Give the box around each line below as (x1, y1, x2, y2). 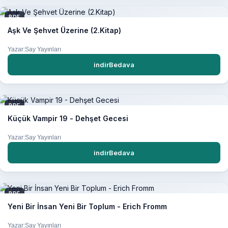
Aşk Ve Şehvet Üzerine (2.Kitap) (8, 25, 121, 35)
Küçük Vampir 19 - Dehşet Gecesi (8, 113, 128, 123)
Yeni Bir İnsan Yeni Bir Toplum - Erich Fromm (8, 202, 167, 211)
